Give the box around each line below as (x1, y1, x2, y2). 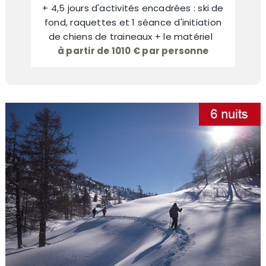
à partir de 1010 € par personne (58, 45, 208, 58)
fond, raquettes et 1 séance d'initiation (44, 16, 221, 29)
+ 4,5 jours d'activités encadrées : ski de (42, 2, 224, 15)
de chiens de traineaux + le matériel (48, 30, 218, 43)
